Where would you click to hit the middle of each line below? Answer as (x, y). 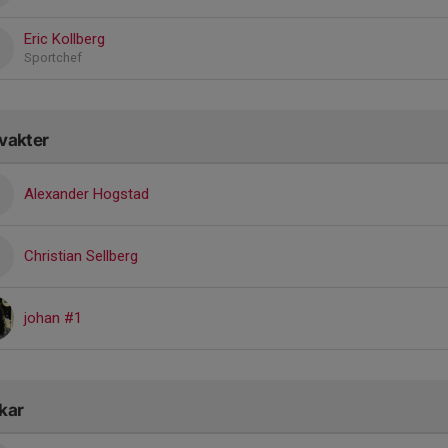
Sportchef (53, 57)
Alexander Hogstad (86, 193)
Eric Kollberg (64, 38)
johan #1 (53, 317)
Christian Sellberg (81, 255)
